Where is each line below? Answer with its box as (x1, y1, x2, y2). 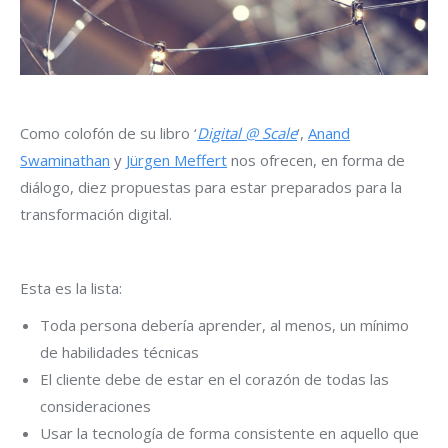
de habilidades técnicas (40, 341, 199, 362)
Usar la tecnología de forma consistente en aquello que (40, 422, 419, 443)
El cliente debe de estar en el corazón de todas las (40, 368, 389, 389)
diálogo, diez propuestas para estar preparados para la (20, 176, 402, 197)
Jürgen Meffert (126, 149, 227, 170)
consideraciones (40, 395, 151, 416)
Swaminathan (20, 149, 110, 170)
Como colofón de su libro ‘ (20, 122, 197, 143)
